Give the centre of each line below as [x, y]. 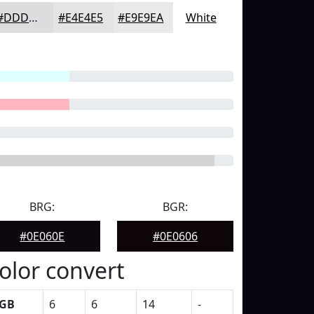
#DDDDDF [34, 18]
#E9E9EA [141, 18]
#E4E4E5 [81, 18]
